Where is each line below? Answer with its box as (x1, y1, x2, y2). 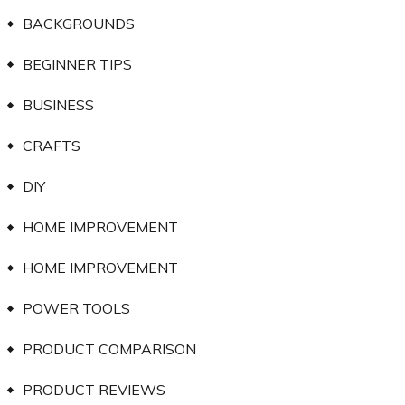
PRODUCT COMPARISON (22, 339, 196, 358)
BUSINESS (22, 95, 94, 114)
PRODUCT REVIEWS (22, 380, 165, 399)
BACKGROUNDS (22, 14, 135, 33)
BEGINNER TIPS (22, 54, 132, 73)
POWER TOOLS (22, 298, 130, 317)
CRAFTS (22, 136, 80, 155)
